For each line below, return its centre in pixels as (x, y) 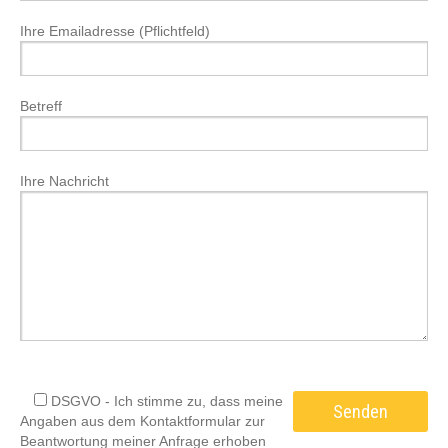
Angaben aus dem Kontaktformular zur (142, 421)
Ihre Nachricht (64, 181)
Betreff (41, 106)
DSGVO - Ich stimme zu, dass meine (165, 401)
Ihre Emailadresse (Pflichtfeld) (115, 31)
